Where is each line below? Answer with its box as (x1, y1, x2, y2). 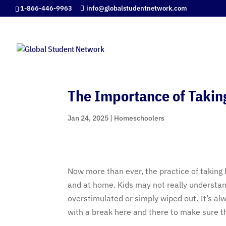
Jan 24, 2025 (68, 114, 109, 123)
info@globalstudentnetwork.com (86, 4, 187, 13)
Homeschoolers (114, 114, 165, 123)
